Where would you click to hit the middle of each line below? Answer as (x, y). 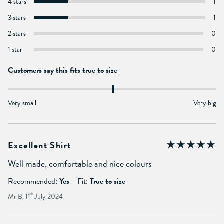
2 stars (17, 33)
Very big (205, 103)
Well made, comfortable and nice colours (80, 163)
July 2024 (48, 196)
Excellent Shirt (40, 145)
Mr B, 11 (19, 196)
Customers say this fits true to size (63, 70)
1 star (15, 49)
